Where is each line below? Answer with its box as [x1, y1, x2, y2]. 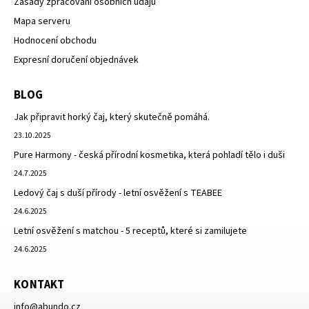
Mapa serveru [14, 14, 70, 28]
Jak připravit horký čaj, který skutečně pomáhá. [14, 110, 210, 124]
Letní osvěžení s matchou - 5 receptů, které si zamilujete [14, 223, 247, 238]
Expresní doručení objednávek [14, 52, 139, 67]
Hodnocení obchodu [14, 33, 97, 48]
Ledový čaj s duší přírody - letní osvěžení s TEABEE [14, 186, 222, 200]
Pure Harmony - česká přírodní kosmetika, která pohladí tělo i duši [14, 148, 285, 162]
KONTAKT [14, 276, 65, 293]
